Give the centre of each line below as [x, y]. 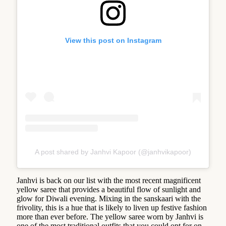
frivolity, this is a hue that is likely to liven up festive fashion [112, 208]
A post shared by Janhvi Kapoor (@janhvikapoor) [113, 152]
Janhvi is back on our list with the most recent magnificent [109, 181]
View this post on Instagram [113, 40]
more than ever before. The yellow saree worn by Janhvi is [110, 217]
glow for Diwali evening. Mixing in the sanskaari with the [109, 199]
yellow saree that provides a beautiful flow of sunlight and [109, 190]
